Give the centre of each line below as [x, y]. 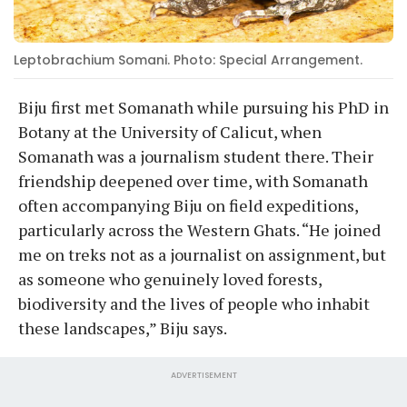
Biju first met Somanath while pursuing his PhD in [203, 107]
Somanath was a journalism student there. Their [196, 156]
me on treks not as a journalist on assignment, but [202, 254]
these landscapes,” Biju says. [123, 328]
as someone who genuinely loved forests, [170, 278]
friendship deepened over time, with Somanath [193, 180]
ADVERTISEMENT [203, 375]
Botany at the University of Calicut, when [170, 131]
